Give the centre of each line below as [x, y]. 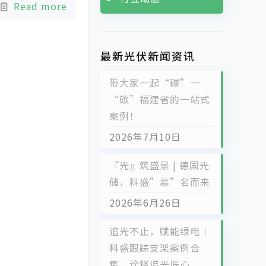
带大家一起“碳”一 [155, 83]
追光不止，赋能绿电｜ [160, 231]
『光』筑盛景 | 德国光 [159, 165]
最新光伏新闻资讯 [148, 56]
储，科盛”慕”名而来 [160, 182]
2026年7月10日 [145, 137]
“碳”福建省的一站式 [160, 99]
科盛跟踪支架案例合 [155, 248]
